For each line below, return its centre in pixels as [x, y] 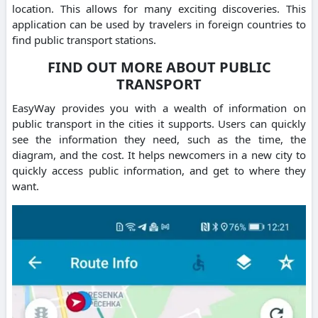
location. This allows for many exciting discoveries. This [159, 9]
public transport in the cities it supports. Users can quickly [159, 124]
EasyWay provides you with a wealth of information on [159, 108]
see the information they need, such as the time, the [159, 139]
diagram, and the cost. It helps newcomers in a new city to [159, 155]
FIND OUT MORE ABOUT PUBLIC [159, 67]
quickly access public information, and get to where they [159, 171]
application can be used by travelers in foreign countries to [159, 24]
